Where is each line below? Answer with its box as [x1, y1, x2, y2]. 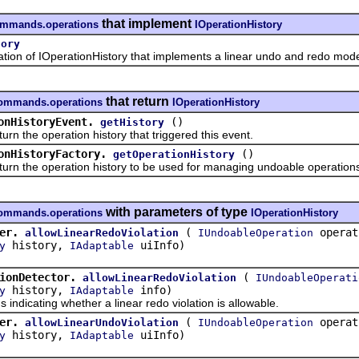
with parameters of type [103, 204, 251, 219]
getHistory [100, 115, 164, 128]
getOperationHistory [113, 147, 235, 160]
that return [103, 94, 172, 108]
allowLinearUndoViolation [25, 316, 179, 329]
